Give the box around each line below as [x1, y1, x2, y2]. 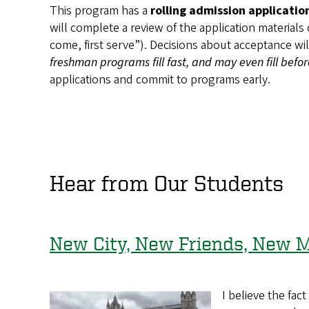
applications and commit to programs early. [50, 70, 270, 88]
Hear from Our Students [50, 171, 283, 195]
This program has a [50, 1, 150, 19]
